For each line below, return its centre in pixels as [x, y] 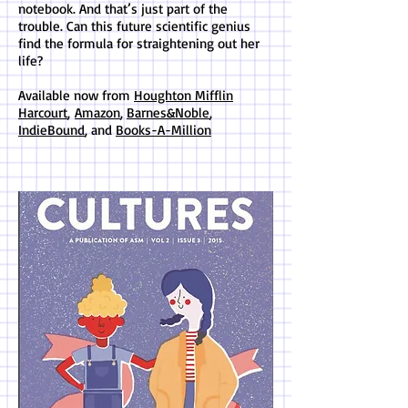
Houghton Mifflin [184, 95]
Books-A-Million [163, 130]
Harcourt [43, 112]
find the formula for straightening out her [139, 43]
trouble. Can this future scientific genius [134, 26]
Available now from [76, 95]
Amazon [97, 112]
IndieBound [51, 130]
